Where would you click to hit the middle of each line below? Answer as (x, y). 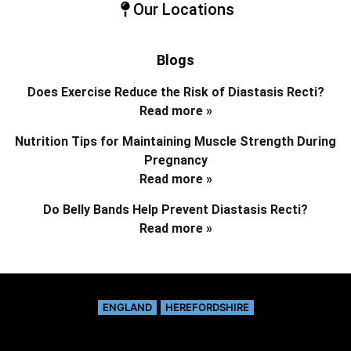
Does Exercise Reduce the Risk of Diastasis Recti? (175, 92)
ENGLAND (127, 307)
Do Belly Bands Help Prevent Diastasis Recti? (175, 209)
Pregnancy (175, 160)
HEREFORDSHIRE (207, 307)
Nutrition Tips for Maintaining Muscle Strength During (175, 141)
